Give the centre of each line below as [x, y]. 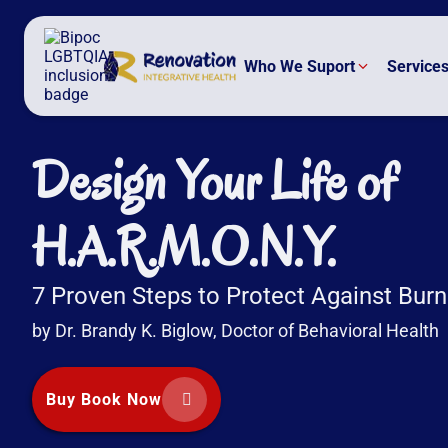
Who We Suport [299, 66]
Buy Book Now [104, 399]
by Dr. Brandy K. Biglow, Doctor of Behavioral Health [235, 330]
